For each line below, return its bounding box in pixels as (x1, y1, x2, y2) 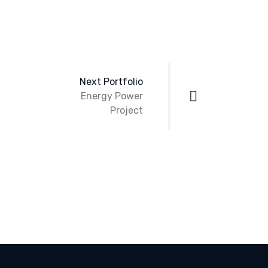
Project (110, 105, 143, 116)
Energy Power (81, 90, 143, 102)
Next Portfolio (80, 76, 143, 87)
